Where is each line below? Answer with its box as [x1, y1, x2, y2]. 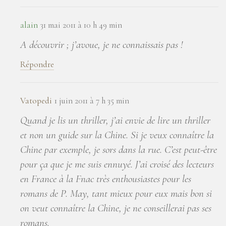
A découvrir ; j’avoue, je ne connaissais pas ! [20, 38, 183, 51]
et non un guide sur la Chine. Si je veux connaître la [20, 128, 214, 141]
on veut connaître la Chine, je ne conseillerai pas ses [20, 201, 211, 214]
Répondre [20, 59, 54, 70]
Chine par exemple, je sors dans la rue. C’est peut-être [20, 143, 217, 156]
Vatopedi [20, 95, 52, 106]
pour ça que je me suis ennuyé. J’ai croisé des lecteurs [20, 157, 214, 171]
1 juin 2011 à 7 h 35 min [54, 95, 129, 106]
